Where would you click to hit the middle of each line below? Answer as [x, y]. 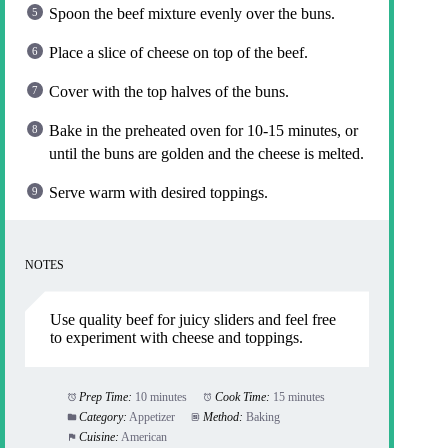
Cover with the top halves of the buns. [169, 92]
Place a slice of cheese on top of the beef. [178, 53]
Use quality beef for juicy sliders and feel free [193, 320]
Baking [262, 417]
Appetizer [151, 417]
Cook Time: [242, 397]
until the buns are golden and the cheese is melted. [206, 154]
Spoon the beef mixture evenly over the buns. [192, 14]
